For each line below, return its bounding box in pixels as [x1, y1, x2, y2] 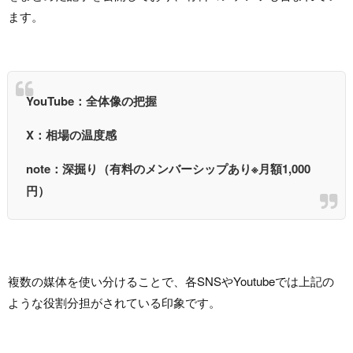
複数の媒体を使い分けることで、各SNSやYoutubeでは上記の [8, 272, 334, 289]
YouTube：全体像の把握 [25, 91, 157, 110]
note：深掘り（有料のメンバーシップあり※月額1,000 [25, 159, 310, 177]
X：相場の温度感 [25, 125, 117, 143]
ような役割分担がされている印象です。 [8, 293, 221, 310]
